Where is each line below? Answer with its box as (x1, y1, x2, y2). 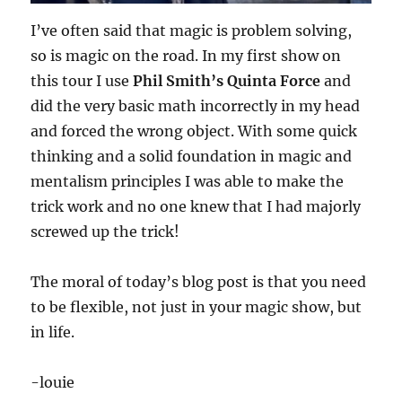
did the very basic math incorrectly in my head (31, 97, 361, 116)
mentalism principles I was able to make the (31, 172, 345, 191)
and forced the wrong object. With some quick (31, 122, 358, 141)
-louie (31, 373, 75, 392)
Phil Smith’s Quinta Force (129, 72, 321, 91)
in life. (31, 323, 75, 342)
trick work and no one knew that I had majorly (31, 197, 362, 216)
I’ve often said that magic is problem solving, (31, 22, 353, 40)
